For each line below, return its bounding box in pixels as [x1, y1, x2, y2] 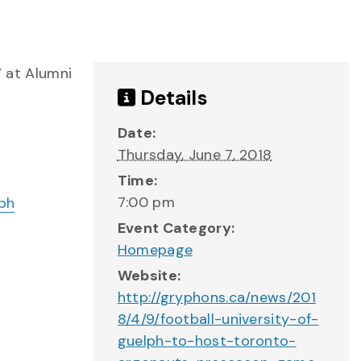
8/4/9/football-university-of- [117, 309, 319, 329]
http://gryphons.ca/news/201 [117, 288, 316, 307]
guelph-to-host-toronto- [117, 331, 297, 351]
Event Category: [117, 218, 235, 238]
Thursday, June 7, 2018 [117, 145, 272, 164]
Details [135, 85, 208, 111]
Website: [117, 266, 181, 285]
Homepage [117, 240, 193, 259]
